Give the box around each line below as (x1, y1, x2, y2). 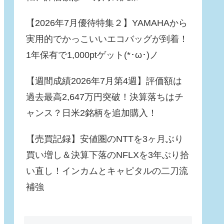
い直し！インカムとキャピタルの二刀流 (26, 165, 188, 176)
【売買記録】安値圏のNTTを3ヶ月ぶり (26, 133, 183, 144)
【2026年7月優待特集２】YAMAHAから (26, 17, 187, 28)
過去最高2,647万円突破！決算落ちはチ (26, 91, 183, 102)
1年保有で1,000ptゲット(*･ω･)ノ (26, 49, 158, 60)
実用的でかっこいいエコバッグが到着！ (26, 33, 188, 44)
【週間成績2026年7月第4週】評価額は (26, 75, 182, 86)
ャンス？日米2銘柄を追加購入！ (26, 107, 157, 118)
